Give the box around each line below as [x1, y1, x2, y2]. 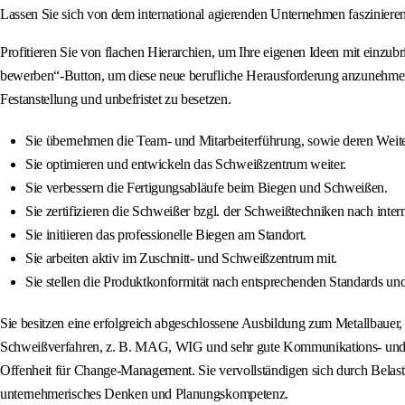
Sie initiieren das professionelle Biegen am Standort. [25, 227, 307, 243]
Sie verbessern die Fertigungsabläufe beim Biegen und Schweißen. [25, 180, 388, 196]
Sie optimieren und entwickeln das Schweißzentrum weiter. [25, 156, 347, 173]
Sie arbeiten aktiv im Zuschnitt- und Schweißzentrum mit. [25, 250, 338, 267]
